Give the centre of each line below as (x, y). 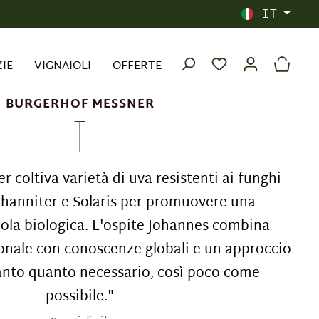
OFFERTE (137, 67)
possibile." (80, 297)
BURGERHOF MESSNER (80, 105)
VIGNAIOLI (63, 67)
